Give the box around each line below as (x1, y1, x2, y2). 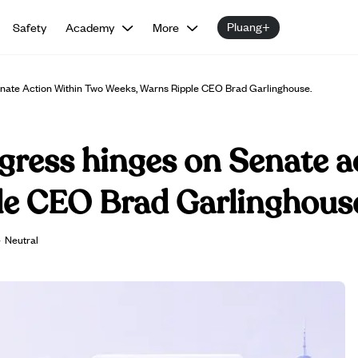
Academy (66, 18, 115, 35)
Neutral (5, 232, 38, 247)
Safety (13, 18, 47, 35)
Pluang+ (227, 17, 271, 34)
